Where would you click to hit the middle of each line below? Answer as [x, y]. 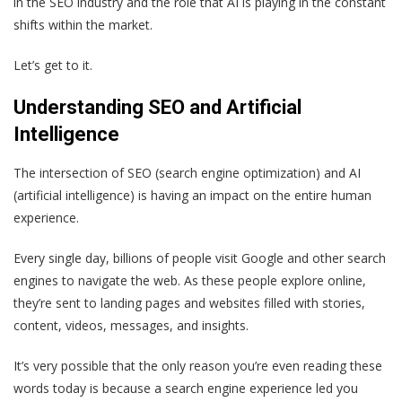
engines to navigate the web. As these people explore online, [190, 280]
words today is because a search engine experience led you [186, 388]
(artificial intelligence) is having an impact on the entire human [192, 195]
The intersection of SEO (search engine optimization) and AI [187, 172]
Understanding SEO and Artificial [157, 107]
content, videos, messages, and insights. [131, 325]
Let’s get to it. [53, 65]
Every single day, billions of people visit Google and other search [200, 258]
